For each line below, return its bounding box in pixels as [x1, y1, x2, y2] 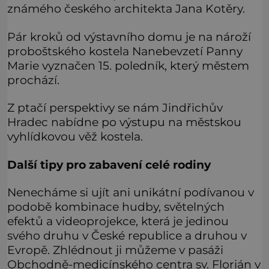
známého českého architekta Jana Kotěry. [7, 1, 245, 16]
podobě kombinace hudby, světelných [7, 199, 225, 214]
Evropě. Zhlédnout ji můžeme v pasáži [7, 243, 223, 258]
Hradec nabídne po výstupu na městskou [7, 115, 241, 130]
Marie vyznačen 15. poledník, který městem [7, 58, 249, 73]
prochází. [7, 72, 59, 87]
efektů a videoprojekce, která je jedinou [7, 214, 229, 229]
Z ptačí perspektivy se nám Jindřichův [7, 100, 223, 115]
